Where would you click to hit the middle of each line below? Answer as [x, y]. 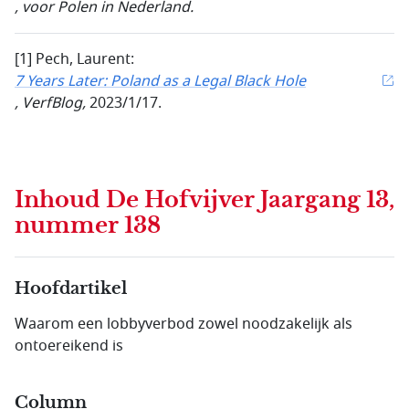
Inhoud [60, 200]
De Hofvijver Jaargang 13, [250, 200]
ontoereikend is [69, 346]
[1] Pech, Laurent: [74, 60]
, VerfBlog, [50, 104]
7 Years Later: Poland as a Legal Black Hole [160, 82]
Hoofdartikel [71, 289]
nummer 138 [88, 226]
